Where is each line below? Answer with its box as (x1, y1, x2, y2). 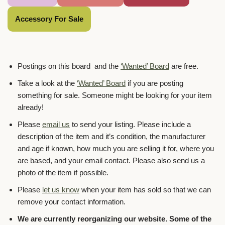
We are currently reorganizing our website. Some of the (18, 214, 211, 223)
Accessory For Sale (15, 15, 83, 24)
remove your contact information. (18, 197, 126, 206)
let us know (42, 185, 79, 194)
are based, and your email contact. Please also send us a (18, 156, 205, 165)
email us (42, 120, 70, 129)
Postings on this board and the (18, 62, 121, 71)
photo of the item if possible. (18, 168, 108, 177)
